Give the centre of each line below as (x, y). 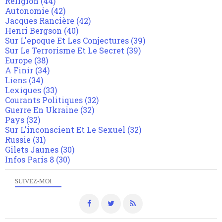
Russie (18, 140)
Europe (19, 60)
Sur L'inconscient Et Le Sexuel (65, 130)
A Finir (19, 70)
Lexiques (23, 90)
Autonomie (27, 11)
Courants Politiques (44, 100)
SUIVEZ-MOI (33, 181)
